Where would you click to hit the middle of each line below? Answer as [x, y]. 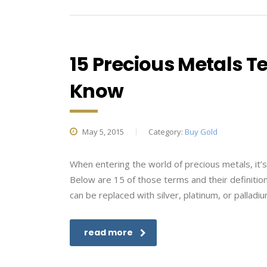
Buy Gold [201, 132]
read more [108, 232]
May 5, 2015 [102, 132]
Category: [167, 132]
